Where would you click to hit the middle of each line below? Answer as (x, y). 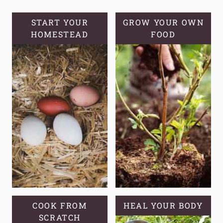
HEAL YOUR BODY (163, 205)
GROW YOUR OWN (163, 22)
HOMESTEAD (60, 34)
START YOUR (60, 22)
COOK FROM (60, 205)
